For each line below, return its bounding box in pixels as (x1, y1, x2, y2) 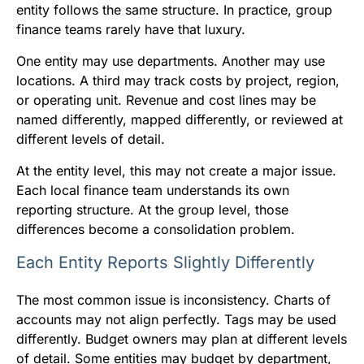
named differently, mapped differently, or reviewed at (16, 110, 343, 128)
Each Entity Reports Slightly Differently (16, 252, 314, 272)
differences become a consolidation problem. (16, 220, 295, 237)
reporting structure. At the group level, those (16, 201, 288, 218)
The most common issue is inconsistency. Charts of (16, 291, 331, 308)
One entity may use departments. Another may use (16, 52, 325, 69)
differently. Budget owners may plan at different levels (16, 330, 347, 347)
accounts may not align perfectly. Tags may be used (16, 310, 336, 327)
